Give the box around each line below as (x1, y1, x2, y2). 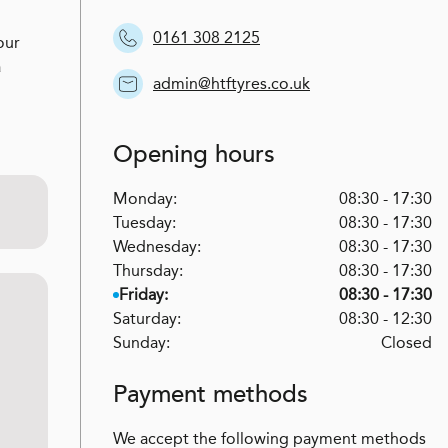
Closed (381, 332, 432, 352)
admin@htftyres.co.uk (153, 73, 310, 93)
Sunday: (113, 332, 170, 352)
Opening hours (113, 139, 275, 169)
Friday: (119, 284, 168, 304)
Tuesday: (113, 212, 176, 232)
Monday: (113, 188, 177, 208)
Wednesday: (113, 236, 201, 256)
